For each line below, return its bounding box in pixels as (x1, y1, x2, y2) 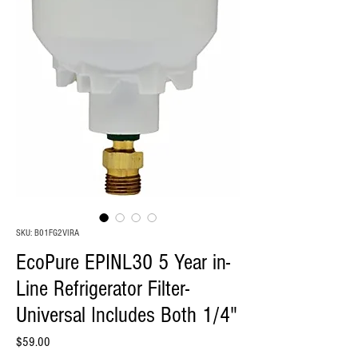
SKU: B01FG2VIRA (16, 228, 79, 238)
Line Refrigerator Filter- (16, 276, 189, 301)
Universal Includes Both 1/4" (16, 303, 237, 328)
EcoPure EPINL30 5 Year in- (16, 250, 230, 275)
